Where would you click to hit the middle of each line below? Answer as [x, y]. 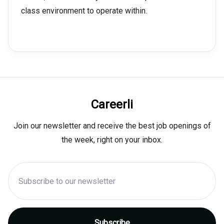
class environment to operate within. [84, 11]
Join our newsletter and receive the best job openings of [112, 126]
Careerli [112, 104]
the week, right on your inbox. [112, 140]
